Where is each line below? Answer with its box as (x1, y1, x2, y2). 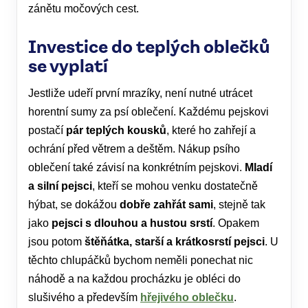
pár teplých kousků (66, 124, 166, 136)
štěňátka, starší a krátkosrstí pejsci (85, 236, 265, 247)
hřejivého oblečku (140, 291, 234, 303)
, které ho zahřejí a (166, 124, 256, 136)
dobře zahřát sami (120, 199, 213, 210)
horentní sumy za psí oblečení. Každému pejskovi (28, 106, 269, 118)
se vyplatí (28, 53, 108, 76)
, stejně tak (213, 199, 265, 210)
